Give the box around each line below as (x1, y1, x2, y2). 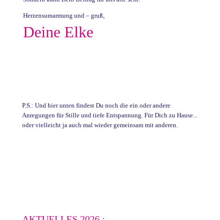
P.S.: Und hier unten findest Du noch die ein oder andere (22, 101, 170, 109)
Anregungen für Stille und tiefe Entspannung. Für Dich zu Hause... (22, 111, 197, 119)
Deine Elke (23, 23, 93, 41)
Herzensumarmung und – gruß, (23, 11, 105, 19)
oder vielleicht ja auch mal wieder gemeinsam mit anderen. (22, 121, 178, 129)
